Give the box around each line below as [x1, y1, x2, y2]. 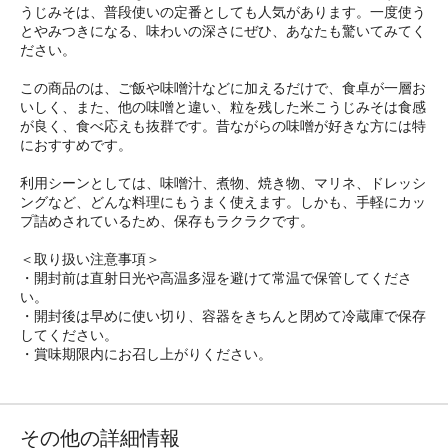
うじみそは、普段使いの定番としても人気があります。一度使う [20, 3, 426, 20]
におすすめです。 [20, 136, 132, 153]
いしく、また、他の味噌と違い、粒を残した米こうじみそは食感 [20, 98, 426, 115]
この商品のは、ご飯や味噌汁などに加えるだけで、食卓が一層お [20, 79, 426, 96]
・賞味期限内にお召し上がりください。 [20, 345, 272, 362]
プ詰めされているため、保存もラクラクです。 [20, 212, 314, 229]
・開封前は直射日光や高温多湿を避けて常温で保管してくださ [20, 269, 412, 286]
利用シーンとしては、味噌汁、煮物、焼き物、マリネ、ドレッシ [20, 174, 426, 191]
